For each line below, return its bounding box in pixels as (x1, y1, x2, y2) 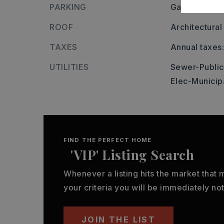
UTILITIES (49, 62, 89, 72)
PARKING (49, 2, 86, 12)
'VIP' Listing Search (70, 146, 194, 163)
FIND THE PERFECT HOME (63, 136, 152, 143)
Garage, (170, 2, 203, 12)
